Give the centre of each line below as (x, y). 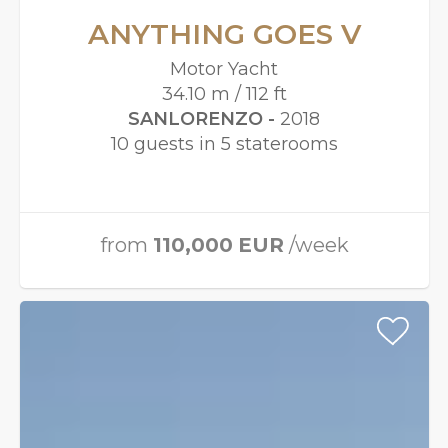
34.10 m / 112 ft (224, 94)
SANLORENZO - (204, 119)
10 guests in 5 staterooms (224, 144)
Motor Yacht (224, 69)
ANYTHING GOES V (224, 34)
